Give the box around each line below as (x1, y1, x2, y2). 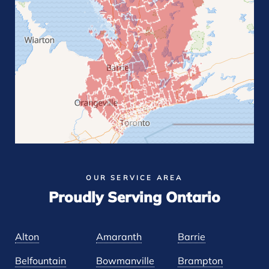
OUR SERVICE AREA (86, 175, 183, 183)
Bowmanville (96, 257, 155, 267)
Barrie (177, 233, 205, 243)
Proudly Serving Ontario (49, 192, 220, 207)
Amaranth (96, 233, 142, 243)
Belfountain (15, 257, 66, 267)
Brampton (177, 257, 223, 267)
